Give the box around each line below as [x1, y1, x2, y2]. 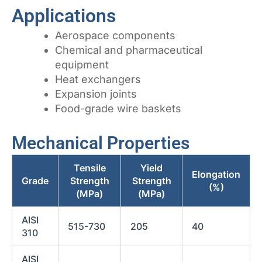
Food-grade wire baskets [55, 102, 181, 115]
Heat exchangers [55, 73, 141, 86]
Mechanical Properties [12, 133, 189, 154]
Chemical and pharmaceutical [55, 44, 202, 57]
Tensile [73, 162, 106, 174]
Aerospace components [55, 29, 175, 42]
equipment [55, 58, 109, 71]
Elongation [192, 168, 240, 181]
